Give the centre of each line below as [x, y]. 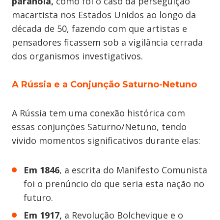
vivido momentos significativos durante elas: [106, 140]
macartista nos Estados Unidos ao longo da [104, 15]
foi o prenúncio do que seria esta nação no [114, 184]
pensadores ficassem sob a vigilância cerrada [107, 42]
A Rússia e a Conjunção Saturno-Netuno [104, 84]
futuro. [38, 197]
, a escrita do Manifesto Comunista [133, 170]
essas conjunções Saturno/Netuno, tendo [99, 127]
